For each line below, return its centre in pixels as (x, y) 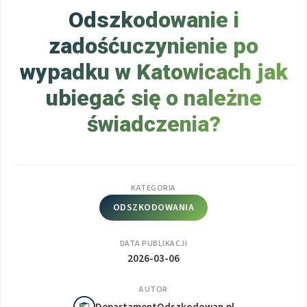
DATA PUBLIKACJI (153, 244)
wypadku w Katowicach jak (153, 72)
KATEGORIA (153, 188)
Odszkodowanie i (153, 20)
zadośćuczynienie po (153, 46)
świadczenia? (153, 124)
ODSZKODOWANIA (153, 208)
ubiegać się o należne (153, 98)
